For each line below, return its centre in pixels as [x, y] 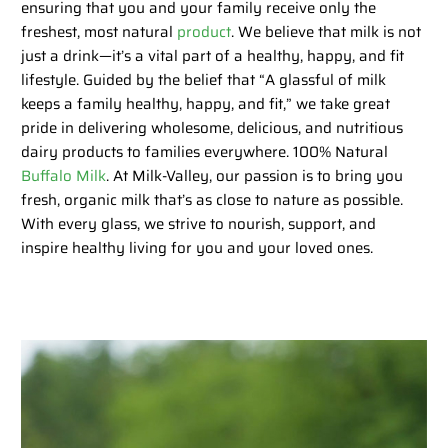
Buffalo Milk [64, 176]
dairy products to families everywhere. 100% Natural [205, 152]
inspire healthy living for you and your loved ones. [197, 248]
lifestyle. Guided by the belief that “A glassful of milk [204, 80]
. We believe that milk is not [326, 32]
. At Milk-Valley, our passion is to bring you [255, 176]
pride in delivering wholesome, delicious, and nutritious [212, 128]
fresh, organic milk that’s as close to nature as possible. [212, 200]
